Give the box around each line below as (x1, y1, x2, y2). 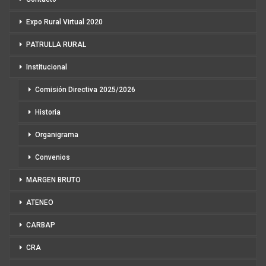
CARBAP (26, 221, 55, 230)
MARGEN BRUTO (26, 176, 81, 185)
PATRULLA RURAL (26, 40, 86, 49)
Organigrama (35, 131, 78, 140)
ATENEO (26, 198, 53, 207)
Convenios (35, 153, 70, 162)
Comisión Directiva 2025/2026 (35, 85, 135, 94)
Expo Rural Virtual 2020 (26, 18, 103, 27)
